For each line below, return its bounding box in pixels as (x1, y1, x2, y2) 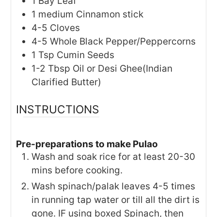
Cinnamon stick (76, 9, 144, 20)
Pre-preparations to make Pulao (16, 138, 158, 150)
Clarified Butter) (31, 77, 102, 88)
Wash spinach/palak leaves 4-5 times (31, 180, 196, 192)
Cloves (50, 22, 80, 34)
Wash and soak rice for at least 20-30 (31, 151, 196, 162)
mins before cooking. (31, 164, 123, 176)
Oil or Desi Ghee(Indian (73, 63, 173, 75)
